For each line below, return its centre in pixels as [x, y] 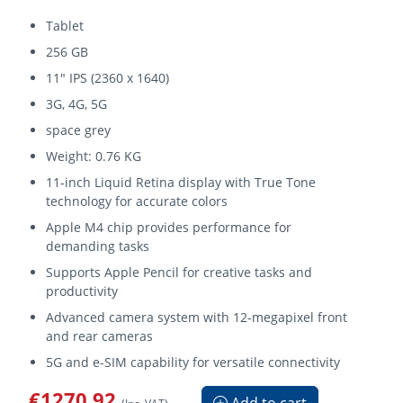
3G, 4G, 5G [77, 103]
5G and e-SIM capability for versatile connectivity [193, 362]
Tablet [65, 25]
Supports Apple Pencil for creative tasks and [179, 272]
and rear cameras [100, 336]
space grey [79, 130]
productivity [82, 291]
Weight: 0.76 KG [94, 156]
